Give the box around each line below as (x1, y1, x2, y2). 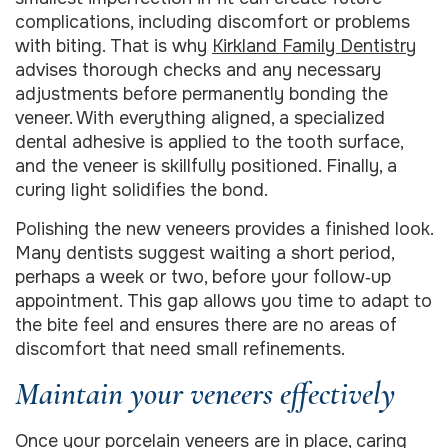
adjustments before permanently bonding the (15, 83, 388, 106)
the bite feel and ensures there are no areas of (15, 313, 397, 336)
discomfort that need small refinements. (15, 337, 345, 360)
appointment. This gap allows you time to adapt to (15, 289, 432, 312)
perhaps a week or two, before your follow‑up (15, 265, 391, 288)
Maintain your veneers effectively (15, 374, 395, 414)
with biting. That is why (15, 35, 212, 58)
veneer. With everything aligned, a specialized (15, 107, 385, 130)
